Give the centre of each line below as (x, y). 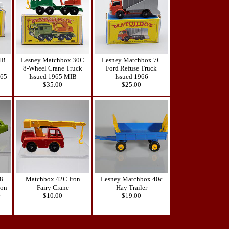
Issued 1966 (131, 76)
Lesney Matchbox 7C (131, 60)
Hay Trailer (131, 187)
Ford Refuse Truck (131, 68)
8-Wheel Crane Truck (53, 68)
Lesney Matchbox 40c (131, 179)
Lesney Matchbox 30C (53, 60)
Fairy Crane (53, 187)
